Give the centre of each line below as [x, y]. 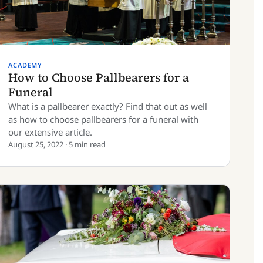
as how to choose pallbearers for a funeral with [103, 119]
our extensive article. [50, 132]
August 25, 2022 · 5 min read [57, 144]
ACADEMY [26, 65]
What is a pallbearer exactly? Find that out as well [108, 106]
